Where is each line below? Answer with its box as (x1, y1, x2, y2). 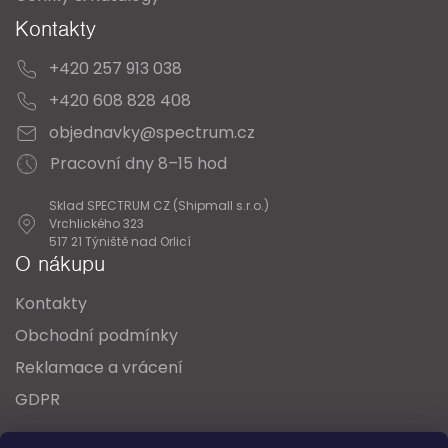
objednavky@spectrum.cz (49, 121, 255, 144)
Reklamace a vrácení (15, 356, 183, 379)
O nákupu (15, 250, 105, 277)
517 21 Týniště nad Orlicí (49, 233, 191, 250)
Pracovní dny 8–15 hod (50, 152, 227, 175)
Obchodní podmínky (15, 324, 178, 347)
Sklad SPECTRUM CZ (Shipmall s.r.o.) (49, 197, 269, 214)
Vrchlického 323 (49, 215, 144, 232)
